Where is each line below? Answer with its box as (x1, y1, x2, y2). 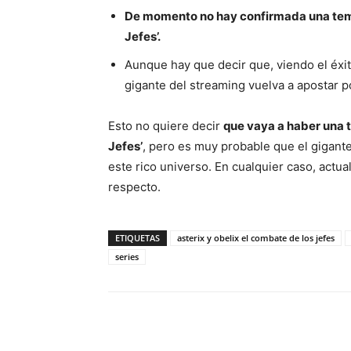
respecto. (108, 179, 161, 194)
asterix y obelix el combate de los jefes (177, 231, 335, 244)
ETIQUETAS (115, 231, 160, 244)
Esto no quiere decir (108, 118, 223, 133)
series (115, 250, 139, 262)
